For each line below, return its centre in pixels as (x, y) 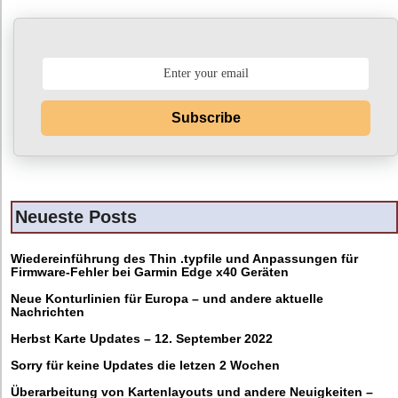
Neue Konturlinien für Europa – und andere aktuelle (167, 298)
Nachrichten (48, 312)
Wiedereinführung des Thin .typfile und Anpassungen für (184, 259)
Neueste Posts (76, 216)
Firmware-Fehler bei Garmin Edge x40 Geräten (150, 272)
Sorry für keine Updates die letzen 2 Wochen (145, 365)
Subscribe (206, 118)
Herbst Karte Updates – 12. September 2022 (142, 338)
